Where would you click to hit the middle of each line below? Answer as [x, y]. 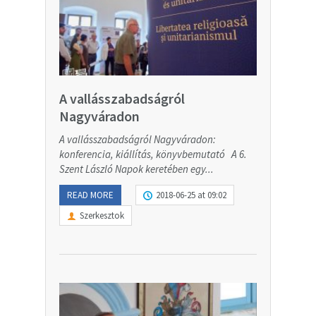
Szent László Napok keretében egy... [136, 169]
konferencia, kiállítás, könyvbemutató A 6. [153, 154]
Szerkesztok [102, 215]
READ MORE [90, 195]
